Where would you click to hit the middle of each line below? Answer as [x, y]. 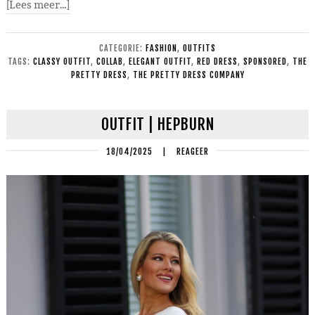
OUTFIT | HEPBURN [157, 124]
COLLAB [110, 61]
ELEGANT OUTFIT [160, 61]
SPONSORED [265, 61]
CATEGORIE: [122, 48]
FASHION [161, 48]
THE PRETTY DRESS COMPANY [188, 75]
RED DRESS [217, 61]
